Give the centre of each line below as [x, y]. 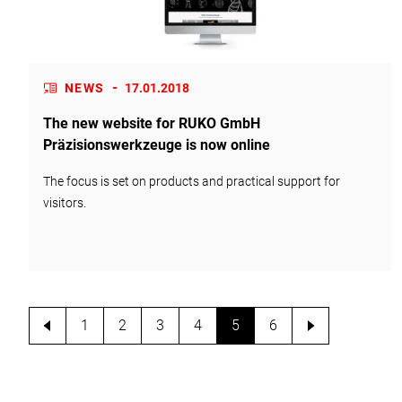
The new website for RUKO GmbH [152, 124]
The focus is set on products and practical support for [192, 182]
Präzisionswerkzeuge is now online [157, 145]
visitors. [65, 203]
